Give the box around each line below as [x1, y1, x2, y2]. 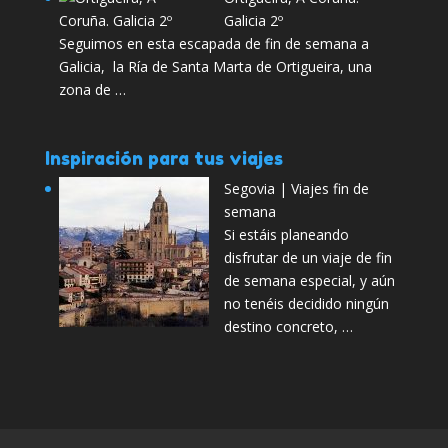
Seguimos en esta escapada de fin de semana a [58, 34, 369, 53]
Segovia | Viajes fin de [223, 179, 369, 199]
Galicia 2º [223, 11, 283, 30]
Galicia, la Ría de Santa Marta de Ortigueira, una [58, 57, 372, 76]
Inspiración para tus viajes [44, 147, 283, 170]
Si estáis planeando [223, 225, 349, 245]
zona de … [58, 80, 126, 99]
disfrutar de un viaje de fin [223, 248, 392, 268]
